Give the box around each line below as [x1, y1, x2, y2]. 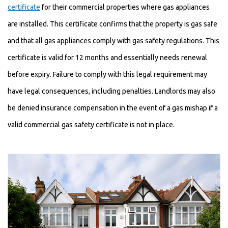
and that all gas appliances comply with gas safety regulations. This [8, 37, 219, 45]
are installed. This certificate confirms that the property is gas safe [8, 20, 217, 28]
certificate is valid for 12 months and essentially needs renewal [8, 53, 207, 62]
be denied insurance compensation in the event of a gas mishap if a [8, 104, 218, 112]
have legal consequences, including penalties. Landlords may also [8, 87, 215, 95]
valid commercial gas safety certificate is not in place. [8, 121, 175, 129]
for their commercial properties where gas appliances [40, 3, 210, 11]
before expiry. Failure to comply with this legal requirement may [8, 70, 207, 78]
